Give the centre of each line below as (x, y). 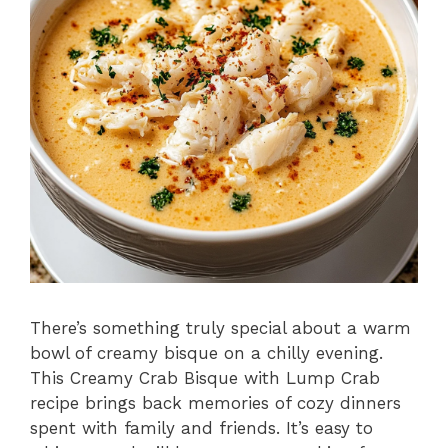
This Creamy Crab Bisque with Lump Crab (205, 377)
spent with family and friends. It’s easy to (201, 427)
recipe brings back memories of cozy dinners (215, 402)
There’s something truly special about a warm (220, 327)
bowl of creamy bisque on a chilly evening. (206, 352)
